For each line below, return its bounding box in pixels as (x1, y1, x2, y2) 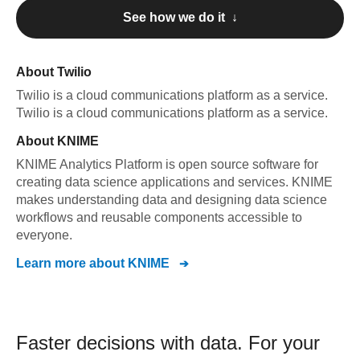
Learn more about (16, 256, 128, 270)
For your (248, 332, 320, 354)
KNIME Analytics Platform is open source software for (16, 157, 318, 171)
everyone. (16, 228, 72, 242)
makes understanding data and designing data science (16, 193, 327, 207)
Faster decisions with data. (16, 332, 248, 354)
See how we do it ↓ (122, 10, 238, 24)
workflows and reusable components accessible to (16, 211, 302, 224)
